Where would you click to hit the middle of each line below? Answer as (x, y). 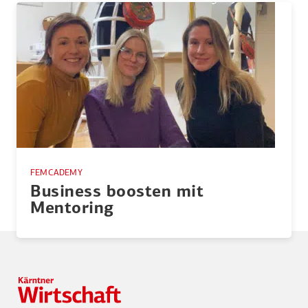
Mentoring (72, 209)
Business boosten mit (117, 192)
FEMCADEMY (56, 173)
